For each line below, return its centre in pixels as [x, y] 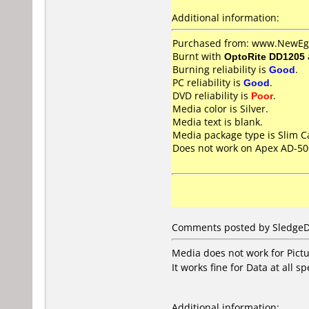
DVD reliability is [212, 96]
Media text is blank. [218, 122]
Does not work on [214, 148]
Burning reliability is [221, 69]
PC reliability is [208, 82]
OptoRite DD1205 [265, 56]
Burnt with [198, 56]
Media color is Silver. [220, 109]
